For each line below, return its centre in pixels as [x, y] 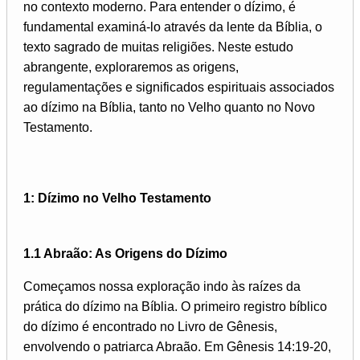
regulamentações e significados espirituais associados [179, 87]
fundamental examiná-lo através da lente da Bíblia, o [173, 27]
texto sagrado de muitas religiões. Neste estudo [158, 47]
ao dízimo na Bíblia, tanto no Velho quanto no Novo [169, 107]
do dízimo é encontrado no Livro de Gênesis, [150, 327]
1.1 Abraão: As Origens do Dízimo [125, 254]
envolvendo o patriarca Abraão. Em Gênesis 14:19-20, [177, 347]
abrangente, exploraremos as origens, [131, 67]
